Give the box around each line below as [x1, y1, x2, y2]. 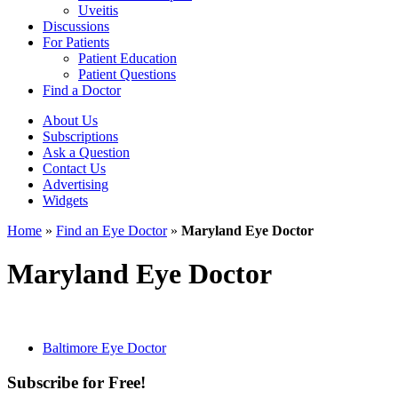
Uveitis [78, 3, 118, 18]
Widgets [43, 193, 88, 208]
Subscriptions [43, 129, 118, 144]
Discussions [43, 19, 109, 34]
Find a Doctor [43, 83, 121, 98]
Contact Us [43, 161, 106, 176]
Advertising [43, 177, 108, 192]
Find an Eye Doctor [56, 223, 167, 238]
